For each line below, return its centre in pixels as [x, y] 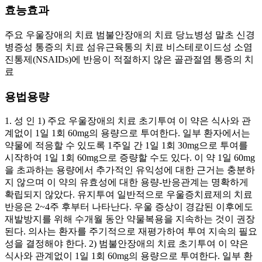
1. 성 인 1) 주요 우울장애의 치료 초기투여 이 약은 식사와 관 [128, 121]
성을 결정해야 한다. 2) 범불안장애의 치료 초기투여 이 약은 [127, 244]
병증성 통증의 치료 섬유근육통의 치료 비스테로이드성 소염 [129, 47]
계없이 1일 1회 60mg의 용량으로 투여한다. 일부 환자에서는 [127, 133]
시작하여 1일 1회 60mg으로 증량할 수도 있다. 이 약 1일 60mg [130, 158]
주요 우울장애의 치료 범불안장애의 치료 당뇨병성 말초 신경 [130, 35]
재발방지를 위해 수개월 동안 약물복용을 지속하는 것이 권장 [130, 219]
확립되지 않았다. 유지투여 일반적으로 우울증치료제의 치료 [129, 195]
